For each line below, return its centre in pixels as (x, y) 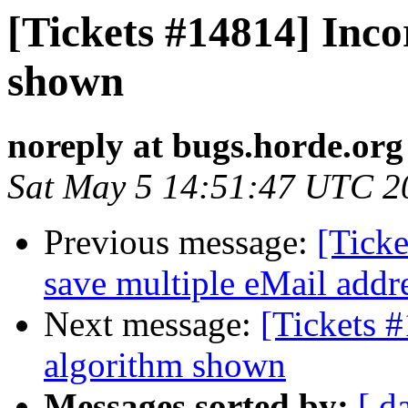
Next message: (152, 324)
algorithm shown (165, 365)
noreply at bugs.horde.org (205, 146)
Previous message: (180, 242)
